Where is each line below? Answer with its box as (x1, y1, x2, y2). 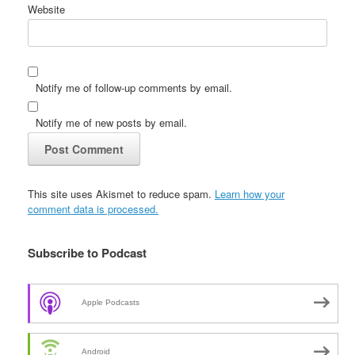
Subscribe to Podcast (28, 243, 147, 261)
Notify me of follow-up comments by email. (36, 79, 232, 95)
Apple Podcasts (82, 298, 139, 307)
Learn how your (215, 185, 284, 201)
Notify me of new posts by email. (36, 114, 187, 130)
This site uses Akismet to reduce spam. (28, 185, 215, 201)
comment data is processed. (28, 200, 158, 216)
